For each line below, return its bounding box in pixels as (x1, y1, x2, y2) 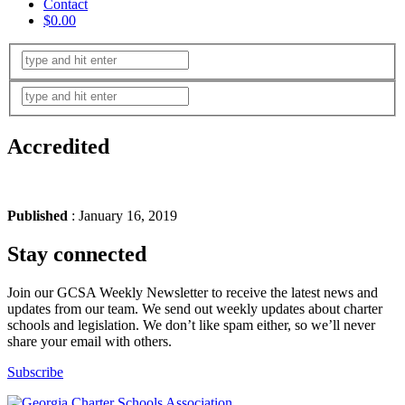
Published (7, 208, 68, 223)
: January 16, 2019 (68, 208, 177, 223)
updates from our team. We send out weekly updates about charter (7, 300, 382, 316)
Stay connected (7, 241, 146, 266)
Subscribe (7, 363, 63, 380)
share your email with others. (7, 333, 172, 349)
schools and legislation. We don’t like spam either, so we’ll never (7, 316, 375, 333)
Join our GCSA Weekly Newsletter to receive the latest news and (7, 284, 378, 300)
